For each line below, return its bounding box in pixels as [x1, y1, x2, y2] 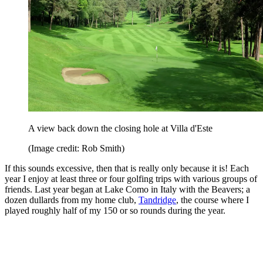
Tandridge [139, 194, 176, 205]
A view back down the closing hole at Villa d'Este [28, 123, 213, 133]
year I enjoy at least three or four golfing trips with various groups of [5, 173, 257, 184]
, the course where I [176, 194, 249, 205]
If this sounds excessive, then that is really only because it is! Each [5, 163, 249, 173]
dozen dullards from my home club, [5, 194, 139, 205]
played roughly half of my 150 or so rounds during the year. [5, 205, 225, 215]
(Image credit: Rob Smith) [28, 143, 124, 153]
